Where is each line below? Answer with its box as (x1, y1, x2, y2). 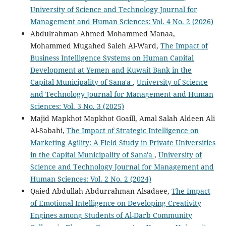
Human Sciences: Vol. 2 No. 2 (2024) (30, 174, 151, 184)
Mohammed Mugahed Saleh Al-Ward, (30, 41, 160, 51)
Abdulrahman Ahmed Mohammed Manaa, (30, 29, 175, 39)
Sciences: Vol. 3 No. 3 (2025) (30, 101, 124, 111)
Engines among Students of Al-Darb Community (30, 210, 192, 220)
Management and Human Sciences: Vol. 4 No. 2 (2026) (30, 17, 213, 27)
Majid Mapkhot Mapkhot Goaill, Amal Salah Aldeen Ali (30, 114, 215, 124)
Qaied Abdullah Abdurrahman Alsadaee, (30, 186, 172, 196)
